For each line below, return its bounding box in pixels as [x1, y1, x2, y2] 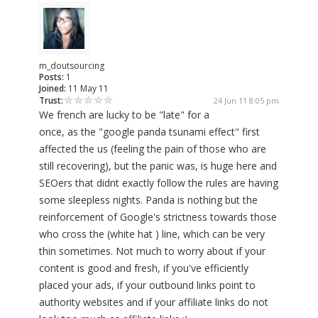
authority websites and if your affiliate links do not [39, 295, 268, 309]
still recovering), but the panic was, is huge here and [39, 159, 277, 173]
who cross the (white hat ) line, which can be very [39, 227, 265, 241]
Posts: [39, 71, 64, 84]
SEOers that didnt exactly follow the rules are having [39, 176, 278, 190]
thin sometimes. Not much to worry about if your [39, 244, 265, 258]
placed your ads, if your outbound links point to [39, 278, 256, 292]
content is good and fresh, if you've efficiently [39, 261, 248, 275]
